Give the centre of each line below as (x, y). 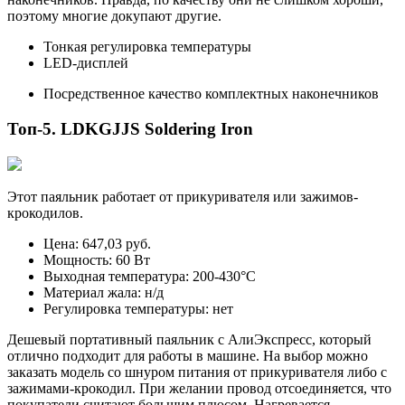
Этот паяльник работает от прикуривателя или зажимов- (183, 196)
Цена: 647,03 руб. (97, 243)
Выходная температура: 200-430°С (150, 276)
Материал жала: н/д (104, 292)
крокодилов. (45, 212)
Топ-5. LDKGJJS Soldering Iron (130, 128)
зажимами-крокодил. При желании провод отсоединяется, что (199, 388)
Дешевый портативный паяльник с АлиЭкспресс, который (189, 339)
